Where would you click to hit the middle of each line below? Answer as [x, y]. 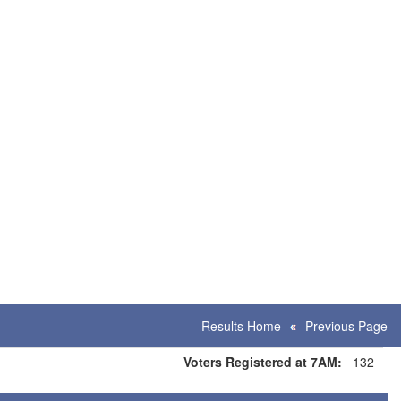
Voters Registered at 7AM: [263, 362]
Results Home [241, 326]
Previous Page [346, 326]
